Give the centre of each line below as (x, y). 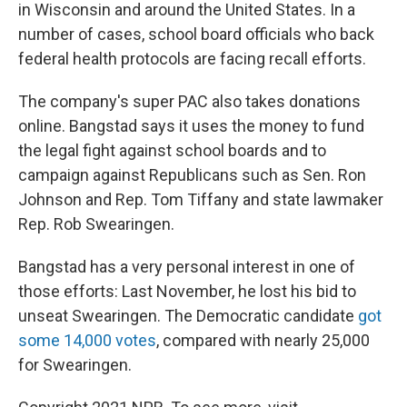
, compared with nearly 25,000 (263, 340)
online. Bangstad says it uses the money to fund (191, 126)
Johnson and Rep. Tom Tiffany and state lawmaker (201, 199)
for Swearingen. (75, 365)
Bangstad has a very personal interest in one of (187, 267)
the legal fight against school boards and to (172, 150)
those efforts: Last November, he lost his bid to (187, 291)
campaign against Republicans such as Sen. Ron (192, 175)
